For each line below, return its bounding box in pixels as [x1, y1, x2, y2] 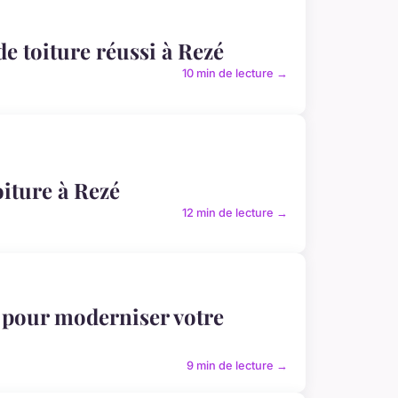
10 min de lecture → [182, 67, 288, 81]
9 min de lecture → [187, 358, 288, 372]
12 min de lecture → [182, 205, 288, 219]
